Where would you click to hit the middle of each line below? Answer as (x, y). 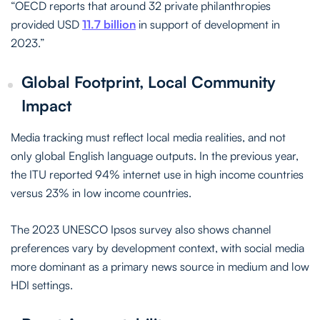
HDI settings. (42, 285)
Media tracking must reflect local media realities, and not (148, 137)
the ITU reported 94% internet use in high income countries (157, 174)
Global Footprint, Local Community (149, 81)
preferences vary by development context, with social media (157, 247)
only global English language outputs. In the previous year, (155, 155)
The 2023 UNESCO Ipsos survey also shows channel (141, 229)
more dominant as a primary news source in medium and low (160, 266)
